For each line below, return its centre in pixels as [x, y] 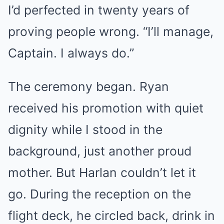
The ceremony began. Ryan [88, 86]
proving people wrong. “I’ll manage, [111, 31]
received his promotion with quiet [106, 108]
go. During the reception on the [99, 194]
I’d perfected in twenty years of [99, 10]
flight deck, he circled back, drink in [111, 215]
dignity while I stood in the [85, 129]
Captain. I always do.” [71, 53]
